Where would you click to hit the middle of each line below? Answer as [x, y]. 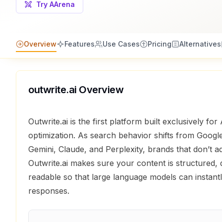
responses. [49, 191]
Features [80, 44]
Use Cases [121, 44]
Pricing [160, 44]
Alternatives [200, 44]
